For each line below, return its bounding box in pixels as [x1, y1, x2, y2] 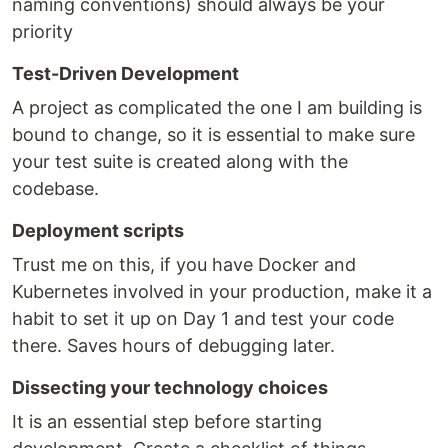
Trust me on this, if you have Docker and [12, 254, 356, 275]
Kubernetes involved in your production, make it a [12, 281, 432, 302]
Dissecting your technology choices [12, 377, 328, 398]
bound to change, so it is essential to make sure [12, 124, 415, 145]
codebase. [12, 178, 99, 199]
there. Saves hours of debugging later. [12, 335, 335, 356]
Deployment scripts [12, 220, 184, 241]
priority [12, 21, 73, 42]
